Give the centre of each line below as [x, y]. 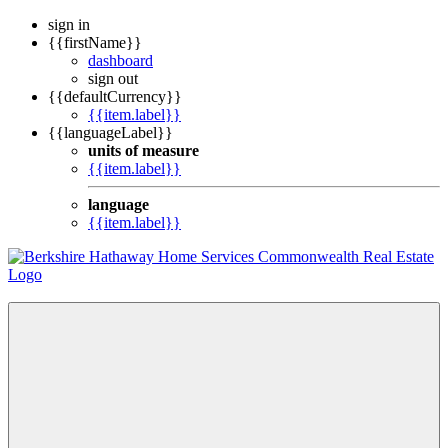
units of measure [143, 150]
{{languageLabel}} [110, 132]
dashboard [120, 60]
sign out [113, 78]
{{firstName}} [95, 42]
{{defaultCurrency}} [115, 96]
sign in [69, 24]
